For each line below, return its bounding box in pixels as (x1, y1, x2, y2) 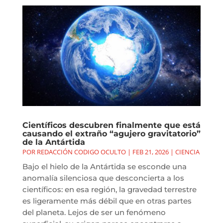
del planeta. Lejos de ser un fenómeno (22, 207, 166, 217)
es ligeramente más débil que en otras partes (22, 196, 192, 206)
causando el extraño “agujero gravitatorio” (22, 128, 201, 138)
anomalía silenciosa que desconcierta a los (22, 173, 184, 183)
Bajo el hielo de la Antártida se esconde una (22, 161, 187, 171)
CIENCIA (175, 147, 200, 156)
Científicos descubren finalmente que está (22, 120, 201, 130)
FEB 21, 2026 (132, 147, 169, 156)
